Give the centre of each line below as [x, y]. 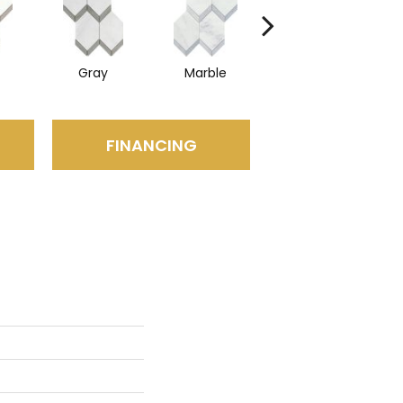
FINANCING [151, 145]
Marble [206, 73]
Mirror [318, 73]
